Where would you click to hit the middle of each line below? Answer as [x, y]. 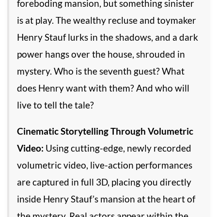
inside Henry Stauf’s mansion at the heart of [106, 199]
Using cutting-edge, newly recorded [117, 148]
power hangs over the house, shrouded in [101, 54]
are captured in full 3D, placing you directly [104, 182]
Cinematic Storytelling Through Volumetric [105, 131]
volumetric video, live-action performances [105, 165]
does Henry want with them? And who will [103, 88]
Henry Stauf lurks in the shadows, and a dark [108, 37]
